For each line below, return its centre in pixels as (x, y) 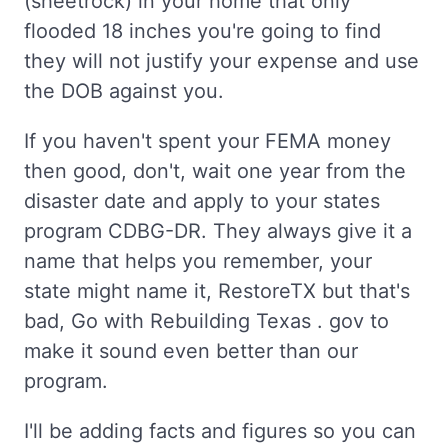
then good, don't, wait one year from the (215, 171)
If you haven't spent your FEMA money (207, 141)
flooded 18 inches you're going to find (202, 31)
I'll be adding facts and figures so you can (220, 431)
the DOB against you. (124, 91)
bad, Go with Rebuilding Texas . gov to (206, 321)
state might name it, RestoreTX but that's (217, 291)
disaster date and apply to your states (202, 201)
